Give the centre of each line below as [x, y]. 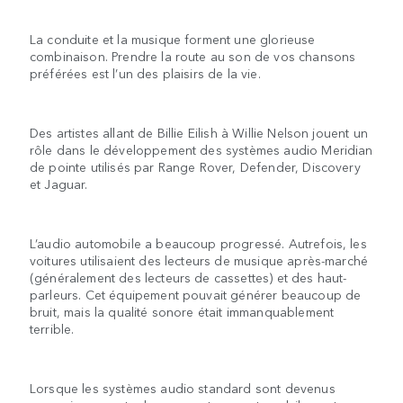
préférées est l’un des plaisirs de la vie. [145, 73]
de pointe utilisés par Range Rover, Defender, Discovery [195, 167]
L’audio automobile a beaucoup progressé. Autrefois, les [198, 243]
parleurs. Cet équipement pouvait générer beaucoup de [196, 295]
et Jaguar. [59, 184]
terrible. [52, 329]
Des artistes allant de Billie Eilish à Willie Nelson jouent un [199, 133]
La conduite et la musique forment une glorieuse [173, 39]
